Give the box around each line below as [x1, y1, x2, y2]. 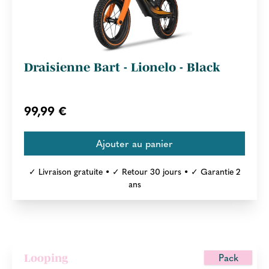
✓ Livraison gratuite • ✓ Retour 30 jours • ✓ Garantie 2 [29, 165, 240, 177]
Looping [24, 252, 68, 264]
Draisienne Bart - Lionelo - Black [24, 60, 220, 74]
